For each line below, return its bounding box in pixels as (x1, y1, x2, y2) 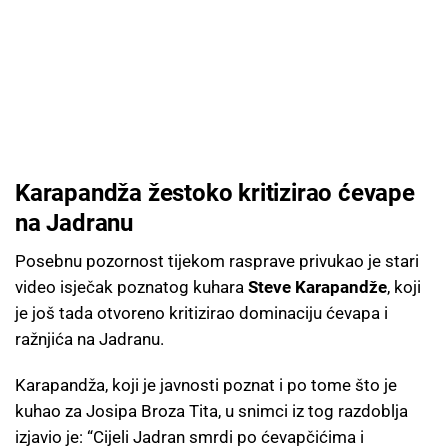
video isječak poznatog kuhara (15, 276, 248, 297)
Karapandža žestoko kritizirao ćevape (15, 178, 415, 207)
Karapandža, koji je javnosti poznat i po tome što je (15, 374, 397, 395)
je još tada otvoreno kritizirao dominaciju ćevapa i (15, 302, 388, 323)
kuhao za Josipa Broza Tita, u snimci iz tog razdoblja (15, 400, 408, 421)
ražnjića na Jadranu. (15, 328, 164, 349)
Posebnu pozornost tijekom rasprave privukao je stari (15, 250, 419, 271)
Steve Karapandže (248, 276, 387, 297)
